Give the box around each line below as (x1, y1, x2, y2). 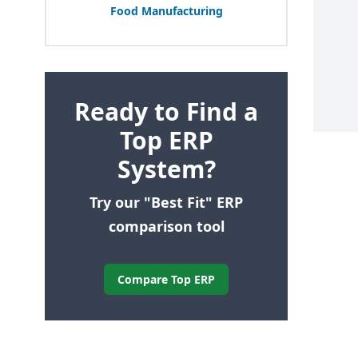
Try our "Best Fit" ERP (89, 192, 243, 212)
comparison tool (108, 216, 225, 236)
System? (117, 152, 216, 185)
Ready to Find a (74, 94, 258, 128)
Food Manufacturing (109, 2, 223, 18)
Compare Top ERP (117, 271, 215, 287)
